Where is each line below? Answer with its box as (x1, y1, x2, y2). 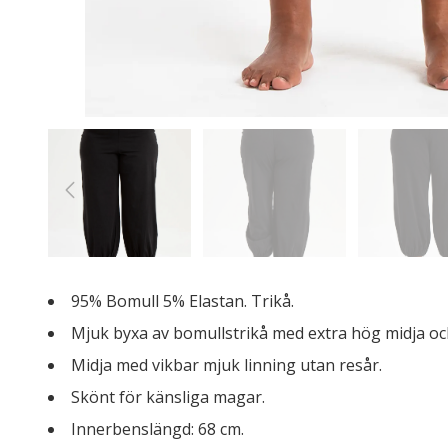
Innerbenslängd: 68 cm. (71, 418, 248, 440)
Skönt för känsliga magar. (71, 386, 269, 408)
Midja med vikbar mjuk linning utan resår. (71, 354, 386, 376)
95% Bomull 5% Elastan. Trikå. (71, 290, 294, 312)
